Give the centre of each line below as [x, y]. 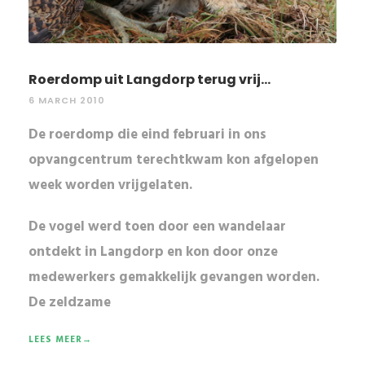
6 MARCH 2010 [67, 101]
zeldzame [80, 303]
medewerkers [74, 278]
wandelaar [252, 227]
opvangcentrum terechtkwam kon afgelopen [174, 161]
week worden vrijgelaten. [110, 186]
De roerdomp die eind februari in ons [147, 135]
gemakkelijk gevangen [191, 278]
